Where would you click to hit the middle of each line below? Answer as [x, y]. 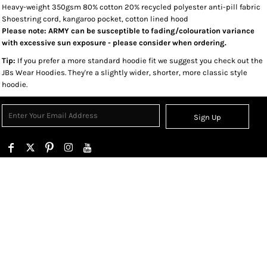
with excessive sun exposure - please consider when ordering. [114, 43]
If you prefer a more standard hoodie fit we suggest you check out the [139, 60]
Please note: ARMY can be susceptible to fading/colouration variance [128, 31]
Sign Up [208, 117]
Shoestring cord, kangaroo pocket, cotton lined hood [95, 19]
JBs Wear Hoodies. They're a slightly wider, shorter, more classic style [125, 72]
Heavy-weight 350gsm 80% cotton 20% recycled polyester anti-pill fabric [131, 7]
